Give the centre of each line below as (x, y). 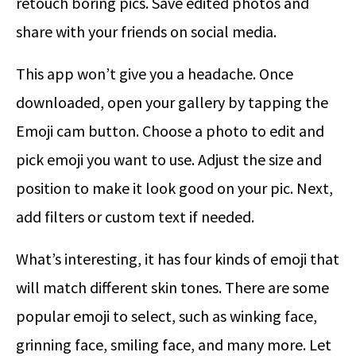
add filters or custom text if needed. (135, 216)
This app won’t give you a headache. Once (155, 73)
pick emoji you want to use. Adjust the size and (169, 159)
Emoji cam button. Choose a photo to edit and (170, 130)
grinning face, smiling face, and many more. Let (174, 344)
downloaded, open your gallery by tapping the (172, 102)
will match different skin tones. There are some (172, 287)
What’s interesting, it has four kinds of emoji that (178, 258)
